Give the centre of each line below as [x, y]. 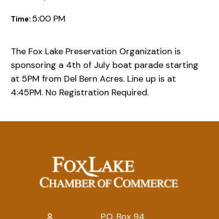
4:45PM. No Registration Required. [81, 93]
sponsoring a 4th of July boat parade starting [105, 65]
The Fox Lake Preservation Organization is [96, 52]
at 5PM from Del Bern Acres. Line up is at [94, 79]
